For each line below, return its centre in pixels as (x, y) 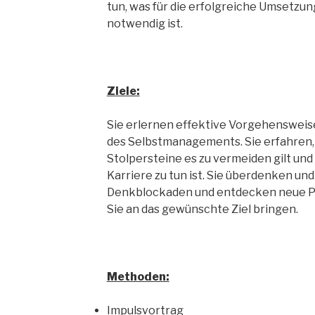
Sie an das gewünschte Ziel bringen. (202, 209)
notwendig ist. (144, 24)
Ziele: (123, 91)
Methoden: (138, 277)
